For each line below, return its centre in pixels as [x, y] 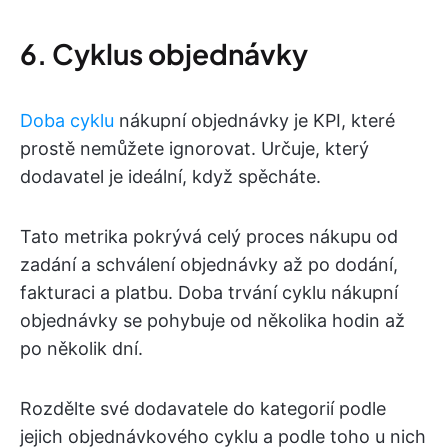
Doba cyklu [67, 120]
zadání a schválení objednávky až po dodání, [209, 264]
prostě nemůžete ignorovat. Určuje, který [194, 148]
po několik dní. [81, 348]
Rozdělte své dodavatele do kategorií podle [203, 408]
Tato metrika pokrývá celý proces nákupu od [209, 236]
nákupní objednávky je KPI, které [254, 120]
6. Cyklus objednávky [164, 53]
